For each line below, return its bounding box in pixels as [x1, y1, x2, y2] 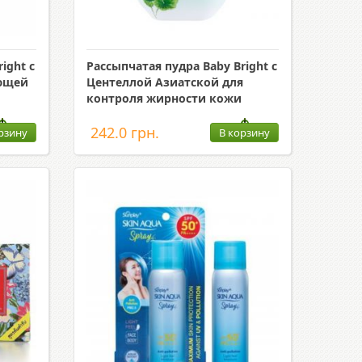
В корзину [218, 125, 270, 140]
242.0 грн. [90, 123, 159, 142]
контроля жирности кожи [86, 90, 242, 106]
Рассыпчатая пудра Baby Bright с [86, 58, 277, 74]
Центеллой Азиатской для [86, 74, 243, 90]
